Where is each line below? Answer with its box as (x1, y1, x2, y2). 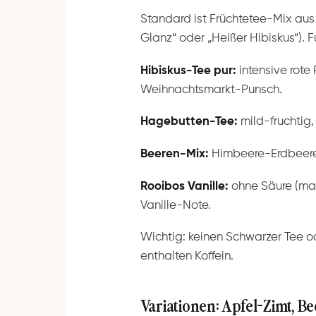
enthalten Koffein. (140, 250, 233, 263)
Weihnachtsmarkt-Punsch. (140, 83, 282, 96)
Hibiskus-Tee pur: (140, 64, 236, 77)
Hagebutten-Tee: (140, 116, 238, 128)
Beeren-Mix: (140, 148, 209, 160)
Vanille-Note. (140, 199, 211, 212)
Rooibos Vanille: (140, 180, 229, 193)
